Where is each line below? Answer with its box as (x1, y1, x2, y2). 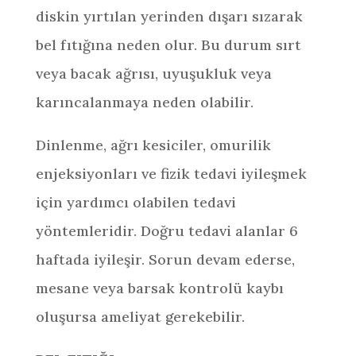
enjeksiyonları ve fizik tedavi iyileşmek (35, 164, 307, 183)
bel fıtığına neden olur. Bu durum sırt (35, 36, 301, 54)
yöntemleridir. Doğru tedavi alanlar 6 (35, 222, 298, 240)
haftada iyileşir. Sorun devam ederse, (35, 250, 295, 269)
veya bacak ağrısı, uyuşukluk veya (35, 64, 272, 83)
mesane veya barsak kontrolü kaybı (35, 279, 284, 297)
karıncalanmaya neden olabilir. (35, 93, 253, 111)
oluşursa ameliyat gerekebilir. (35, 308, 245, 326)
